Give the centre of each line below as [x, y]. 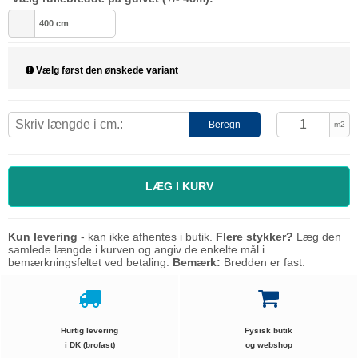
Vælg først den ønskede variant [106, 71]
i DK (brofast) [89, 345]
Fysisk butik [268, 331]
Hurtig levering [89, 331]
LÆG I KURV [179, 187]
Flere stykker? [255, 237]
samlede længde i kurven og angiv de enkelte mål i [136, 250]
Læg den [317, 237]
